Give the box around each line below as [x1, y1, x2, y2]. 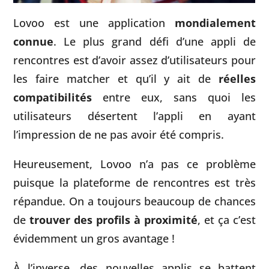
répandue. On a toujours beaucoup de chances [13, 193, 256, 208]
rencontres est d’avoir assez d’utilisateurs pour [13, 52, 256, 67]
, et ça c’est [197, 211, 256, 227]
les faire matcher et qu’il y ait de [13, 70, 219, 86]
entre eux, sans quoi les [92, 89, 256, 104]
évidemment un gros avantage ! [13, 230, 175, 246]
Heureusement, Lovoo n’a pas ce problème [13, 156, 256, 171]
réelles [218, 70, 256, 86]
